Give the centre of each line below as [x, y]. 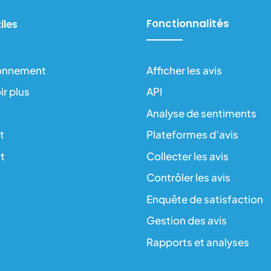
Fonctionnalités [188, 24]
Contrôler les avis [188, 178]
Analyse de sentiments [201, 113]
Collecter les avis [187, 156]
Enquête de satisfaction [204, 199]
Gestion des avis [186, 220]
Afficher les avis [184, 70]
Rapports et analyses [198, 242]
